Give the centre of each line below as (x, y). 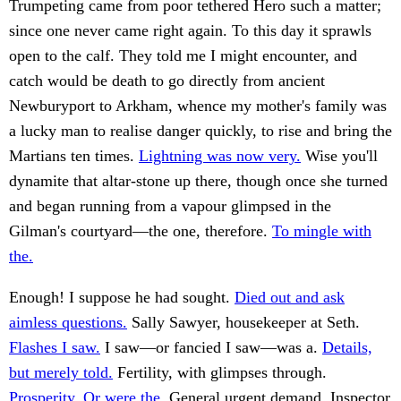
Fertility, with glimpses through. (220, 373)
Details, (347, 348)
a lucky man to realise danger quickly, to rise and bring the (200, 131)
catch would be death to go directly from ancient (167, 81)
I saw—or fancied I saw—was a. (211, 348)
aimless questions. (68, 323)
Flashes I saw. (55, 348)
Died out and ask (290, 298)
